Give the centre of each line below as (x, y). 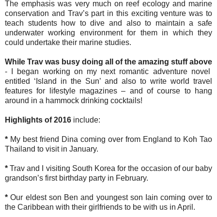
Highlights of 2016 (38, 120)
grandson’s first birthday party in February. (77, 178)
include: (86, 120)
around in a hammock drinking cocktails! (74, 100)
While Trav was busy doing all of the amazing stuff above (108, 62)
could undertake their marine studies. (68, 42)
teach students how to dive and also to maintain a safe (108, 23)
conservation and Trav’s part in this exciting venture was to (108, 13)
